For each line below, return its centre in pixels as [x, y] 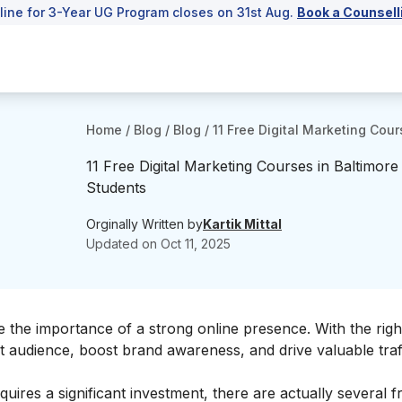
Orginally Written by [144, 223]
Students [116, 188]
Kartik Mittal [242, 223]
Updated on [123, 243]
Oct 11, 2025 [196, 243]
